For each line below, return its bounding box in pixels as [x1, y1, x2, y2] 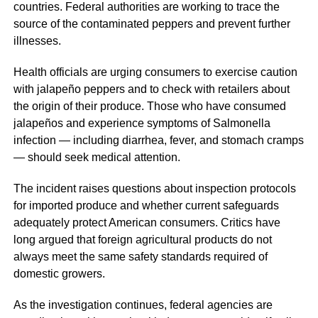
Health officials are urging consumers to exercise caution [13, 66, 297, 79]
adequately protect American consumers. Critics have [13, 216, 280, 229]
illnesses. [13, 35, 61, 48]
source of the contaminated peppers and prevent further [13, 18, 290, 31]
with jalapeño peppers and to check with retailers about [13, 83, 290, 96]
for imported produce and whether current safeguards [13, 199, 279, 212]
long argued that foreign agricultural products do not [13, 234, 272, 246]
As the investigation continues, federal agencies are [13, 299, 273, 312]
